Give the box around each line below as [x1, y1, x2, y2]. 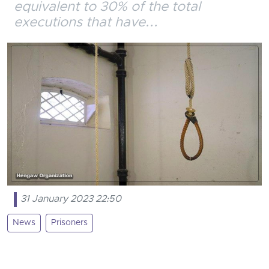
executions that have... [14, 14, 159, 32]
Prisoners [51, 217, 88, 229]
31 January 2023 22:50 [20, 193, 122, 206]
